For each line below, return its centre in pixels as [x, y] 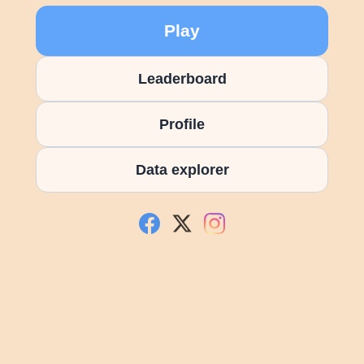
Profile [182, 123]
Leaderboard [182, 78]
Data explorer [182, 169]
